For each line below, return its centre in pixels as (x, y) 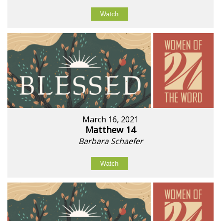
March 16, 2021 (110, 119)
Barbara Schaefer (110, 141)
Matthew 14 (110, 129)
